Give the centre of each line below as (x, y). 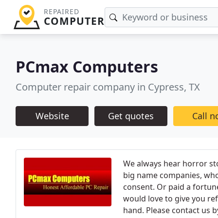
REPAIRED (61, 11)
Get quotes (131, 116)
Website (52, 116)
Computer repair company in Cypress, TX (108, 87)
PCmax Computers (87, 66)
